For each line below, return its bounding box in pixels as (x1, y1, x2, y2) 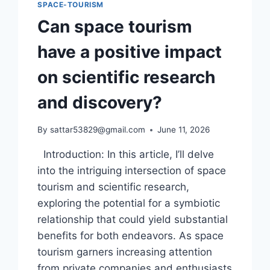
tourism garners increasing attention (37, 246, 213, 258)
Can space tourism (37, 16, 193, 37)
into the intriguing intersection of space (37, 165, 227, 177)
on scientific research (37, 67, 216, 88)
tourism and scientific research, (37, 181, 190, 193)
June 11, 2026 (157, 125, 210, 134)
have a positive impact (37, 42, 222, 63)
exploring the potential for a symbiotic (37, 197, 221, 209)
